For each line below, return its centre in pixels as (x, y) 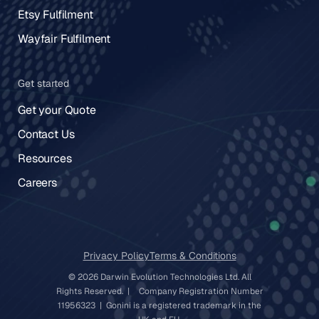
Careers (37, 183)
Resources (45, 158)
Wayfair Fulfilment (64, 39)
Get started (43, 83)
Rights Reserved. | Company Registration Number (159, 291)
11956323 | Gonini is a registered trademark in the (159, 305)
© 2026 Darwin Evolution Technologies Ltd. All (159, 277)
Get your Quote (57, 110)
